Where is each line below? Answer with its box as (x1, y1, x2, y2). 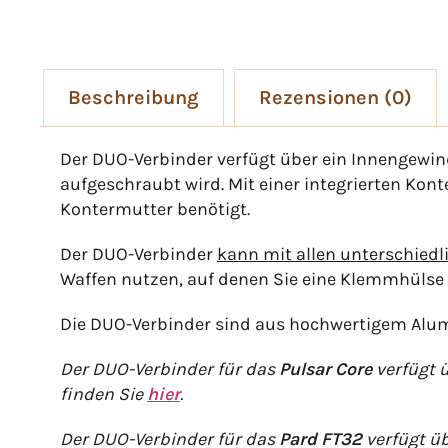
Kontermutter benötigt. (60, 198, 250, 221)
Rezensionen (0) (259, 86, 412, 110)
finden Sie (60, 383, 147, 406)
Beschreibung (68, 86, 199, 110)
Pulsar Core (279, 358, 372, 381)
